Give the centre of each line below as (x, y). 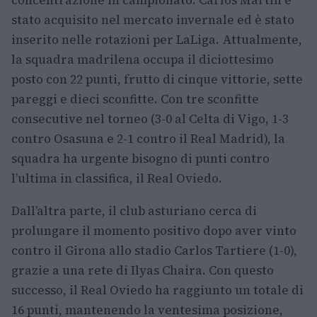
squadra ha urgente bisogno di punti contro (140, 158)
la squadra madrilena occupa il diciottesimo (143, 59)
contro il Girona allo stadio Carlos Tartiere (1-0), (154, 250)
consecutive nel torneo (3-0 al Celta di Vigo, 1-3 (150, 119)
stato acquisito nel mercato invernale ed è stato (153, 19)
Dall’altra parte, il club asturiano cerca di (134, 211)
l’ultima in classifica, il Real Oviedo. (117, 178)
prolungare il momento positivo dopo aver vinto (154, 230)
